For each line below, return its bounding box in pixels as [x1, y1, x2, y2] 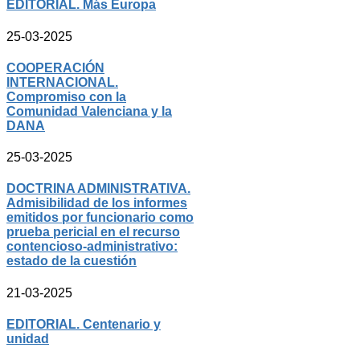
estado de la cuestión [6, 254, 137, 268]
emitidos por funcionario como [6, 211, 194, 225]
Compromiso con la [6, 89, 126, 104]
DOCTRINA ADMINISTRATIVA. [6, 182, 190, 196]
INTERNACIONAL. [6, 75, 118, 89]
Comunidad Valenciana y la [6, 104, 172, 118]
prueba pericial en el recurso [6, 225, 180, 239]
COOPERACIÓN [6, 60, 104, 75]
